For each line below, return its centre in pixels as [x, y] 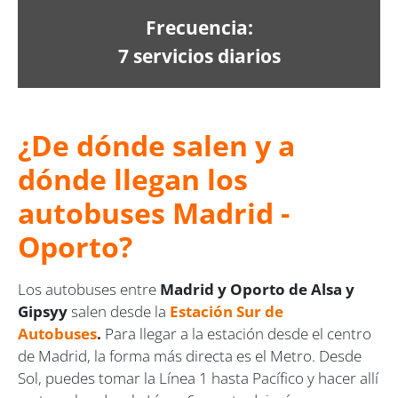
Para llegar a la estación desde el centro [238, 333]
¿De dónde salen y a [156, 145]
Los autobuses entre [89, 289]
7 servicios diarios [199, 55]
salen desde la [117, 311]
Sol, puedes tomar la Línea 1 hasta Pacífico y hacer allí [198, 378]
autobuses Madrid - [154, 212]
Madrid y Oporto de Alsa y [257, 289]
